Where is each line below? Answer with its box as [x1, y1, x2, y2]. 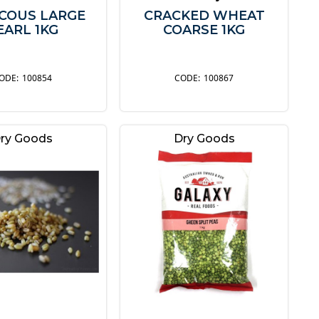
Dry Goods [173, 132, 235, 146]
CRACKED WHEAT [143, 8, 265, 24]
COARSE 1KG [163, 22, 246, 38]
